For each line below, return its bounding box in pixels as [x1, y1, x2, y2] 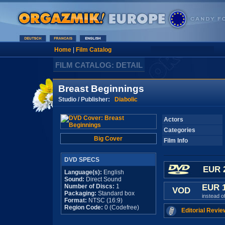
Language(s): [64, 169, 102, 176]
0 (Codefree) [102, 204, 139, 211]
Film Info [163, 137, 188, 144]
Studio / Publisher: [58, 95, 115, 103]
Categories [163, 127, 195, 134]
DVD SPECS [64, 156, 99, 163]
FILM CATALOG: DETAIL [55, 61, 143, 69]
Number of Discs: [64, 183, 116, 190]
